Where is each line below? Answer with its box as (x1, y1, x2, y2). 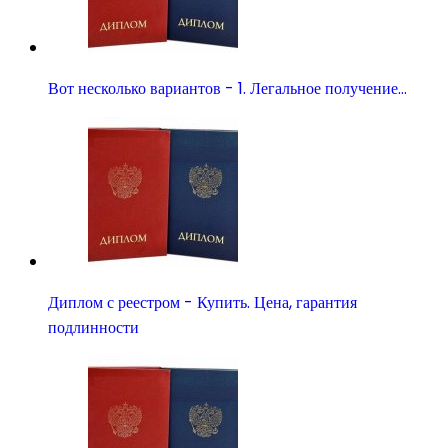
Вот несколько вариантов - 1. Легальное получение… (48, 76, 407, 100)
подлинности (48, 315, 139, 339)
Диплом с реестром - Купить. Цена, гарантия (48, 290, 357, 314)
